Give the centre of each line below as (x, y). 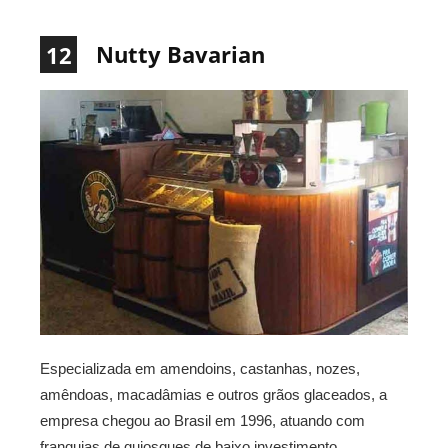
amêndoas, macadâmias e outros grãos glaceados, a (213, 395)
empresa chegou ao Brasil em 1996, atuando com (202, 421)
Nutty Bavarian (180, 54)
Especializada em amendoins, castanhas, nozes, (200, 369)
